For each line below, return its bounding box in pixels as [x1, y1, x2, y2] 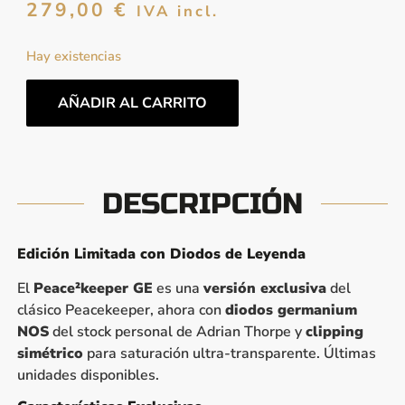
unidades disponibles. [16, 364, 159, 385]
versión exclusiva [202, 278, 326, 298]
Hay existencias [25, 47, 121, 66]
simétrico [16, 343, 83, 363]
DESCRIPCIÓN [102, 185, 303, 221]
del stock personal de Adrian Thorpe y [48, 321, 306, 342]
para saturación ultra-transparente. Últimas [82, 343, 376, 363]
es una [152, 278, 203, 298]
